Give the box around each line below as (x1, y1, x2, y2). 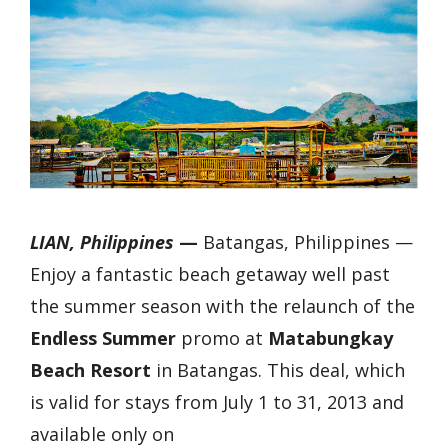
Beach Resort (30, 357, 151, 382)
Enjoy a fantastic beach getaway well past (30, 261, 390, 286)
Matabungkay (268, 325, 393, 350)
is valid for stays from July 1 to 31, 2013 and (30, 389, 404, 414)
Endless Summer (30, 325, 176, 350)
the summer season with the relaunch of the (30, 293, 415, 318)
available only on (30, 421, 174, 446)
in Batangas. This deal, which (151, 357, 405, 382)
